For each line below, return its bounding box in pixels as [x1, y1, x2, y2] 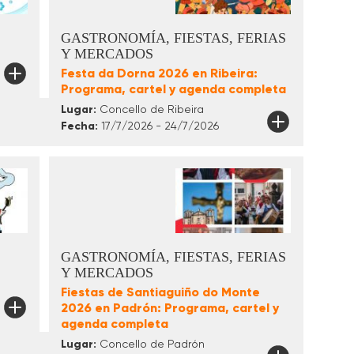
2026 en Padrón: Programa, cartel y [60, 299, 279, 315]
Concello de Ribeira [96, 102, 204, 115]
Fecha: [60, 119, 98, 133]
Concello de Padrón [96, 337, 205, 350]
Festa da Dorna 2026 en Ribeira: [60, 65, 258, 81]
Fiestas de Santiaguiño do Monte [60, 284, 260, 299]
